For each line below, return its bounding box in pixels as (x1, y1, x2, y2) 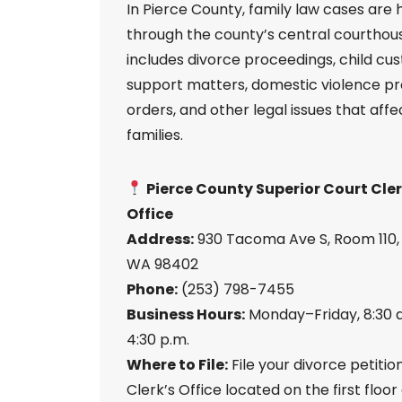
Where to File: (127, 354, 228, 375)
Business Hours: (127, 303, 245, 325)
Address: (127, 228, 194, 249)
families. (127, 124, 183, 145)
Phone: (127, 278, 178, 300)
